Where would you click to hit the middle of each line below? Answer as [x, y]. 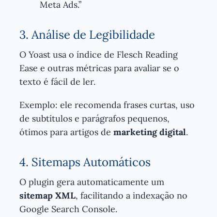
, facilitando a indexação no [132, 195]
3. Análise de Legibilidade [87, 34]
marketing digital [150, 132]
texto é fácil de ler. [57, 81]
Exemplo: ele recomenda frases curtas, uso [107, 105]
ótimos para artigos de [66, 132]
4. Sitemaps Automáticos [85, 162]
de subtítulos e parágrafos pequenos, [94, 118]
